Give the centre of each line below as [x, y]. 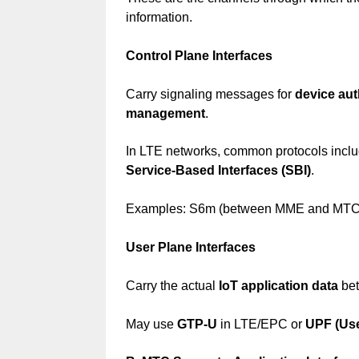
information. [159, 17]
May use [151, 324]
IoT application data [278, 285]
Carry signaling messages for [210, 94]
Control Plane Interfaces [199, 55]
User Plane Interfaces [190, 247]
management [165, 113]
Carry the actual [172, 285]
